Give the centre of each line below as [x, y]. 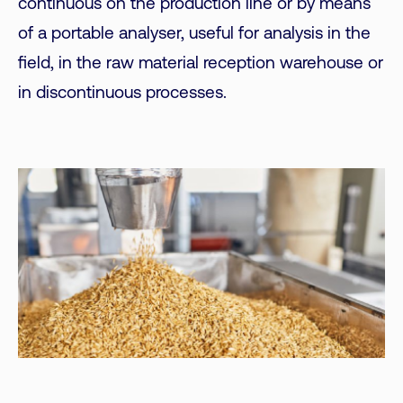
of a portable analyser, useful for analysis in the [194, 34]
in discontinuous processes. [122, 94]
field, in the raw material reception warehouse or [201, 64]
